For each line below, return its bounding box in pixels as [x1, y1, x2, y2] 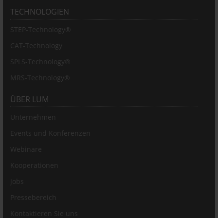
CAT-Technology [10, 41, 62, 50]
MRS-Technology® [10, 73, 70, 82]
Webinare [10, 145, 42, 154]
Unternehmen [10, 112, 56, 122]
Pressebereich [10, 193, 56, 202]
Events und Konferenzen [10, 128, 91, 138]
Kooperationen [10, 161, 58, 170]
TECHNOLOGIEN [10, 6, 69, 17]
